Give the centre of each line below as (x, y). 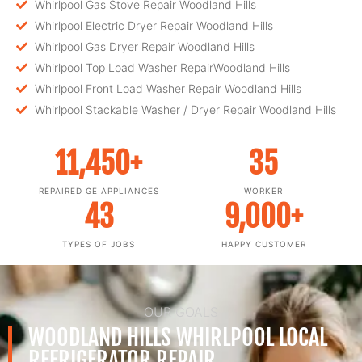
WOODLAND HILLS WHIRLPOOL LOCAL (178, 337)
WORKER (263, 191)
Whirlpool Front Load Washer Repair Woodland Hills (168, 88)
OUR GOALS (181, 312)
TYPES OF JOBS (99, 244)
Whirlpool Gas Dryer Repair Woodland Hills (144, 46)
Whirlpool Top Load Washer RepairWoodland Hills (162, 67)
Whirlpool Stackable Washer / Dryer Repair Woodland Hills (185, 109)
